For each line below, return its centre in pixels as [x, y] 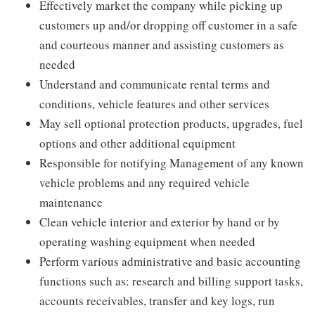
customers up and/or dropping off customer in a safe [168, 25]
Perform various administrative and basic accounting [170, 261]
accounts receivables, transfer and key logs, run [157, 301]
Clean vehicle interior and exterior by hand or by [160, 222]
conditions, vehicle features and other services [154, 104]
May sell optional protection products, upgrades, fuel [171, 123]
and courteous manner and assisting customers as [162, 45]
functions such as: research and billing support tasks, [171, 281]
